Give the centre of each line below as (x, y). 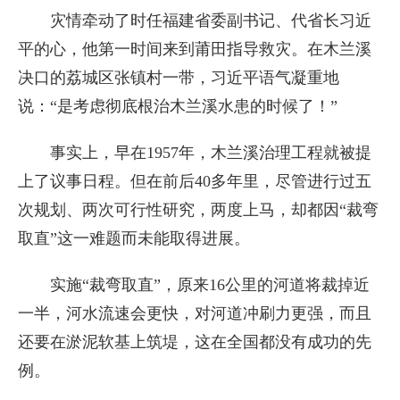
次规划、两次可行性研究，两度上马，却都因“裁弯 (198, 210)
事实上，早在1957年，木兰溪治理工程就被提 (211, 153)
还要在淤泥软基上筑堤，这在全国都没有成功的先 (195, 342)
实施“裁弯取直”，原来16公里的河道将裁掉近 (210, 285)
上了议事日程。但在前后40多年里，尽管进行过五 (195, 181)
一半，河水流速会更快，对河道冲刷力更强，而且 (195, 313)
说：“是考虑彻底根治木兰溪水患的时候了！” (178, 106)
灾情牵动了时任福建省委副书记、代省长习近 (211, 21)
